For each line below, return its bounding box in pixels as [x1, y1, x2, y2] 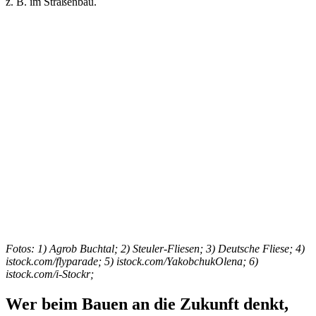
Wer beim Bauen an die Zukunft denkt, [6, 294, 288, 313]
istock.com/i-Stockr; [6, 267, 94, 280]
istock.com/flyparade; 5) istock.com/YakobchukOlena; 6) [6, 255, 258, 267]
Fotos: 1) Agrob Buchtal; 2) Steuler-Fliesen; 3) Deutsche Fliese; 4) [6, 242, 305, 255]
